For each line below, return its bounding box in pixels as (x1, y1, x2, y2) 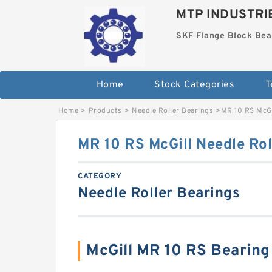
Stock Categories (154, 79, 235, 91)
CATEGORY (78, 172, 121, 182)
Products (88, 106, 122, 116)
